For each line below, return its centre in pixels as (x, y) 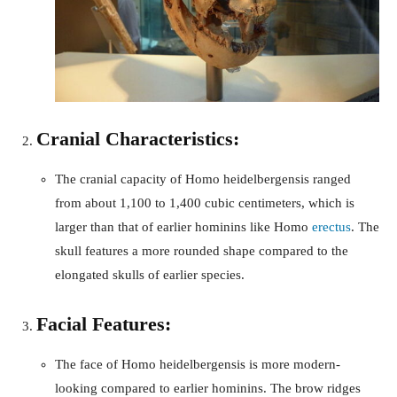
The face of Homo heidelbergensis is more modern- (198, 364)
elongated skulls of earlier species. (150, 274)
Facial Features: (104, 323)
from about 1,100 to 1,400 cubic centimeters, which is (205, 202)
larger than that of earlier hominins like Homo (183, 226)
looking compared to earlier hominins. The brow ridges (208, 388)
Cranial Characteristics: (138, 138)
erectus (331, 226)
